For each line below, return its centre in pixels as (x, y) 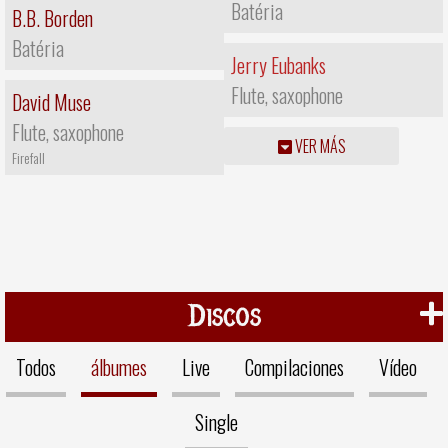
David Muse (51, 102)
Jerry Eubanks (278, 65)
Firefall (28, 158)
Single (216, 421)
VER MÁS (318, 146)
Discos (224, 317)
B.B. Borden (52, 18)
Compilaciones (294, 366)
